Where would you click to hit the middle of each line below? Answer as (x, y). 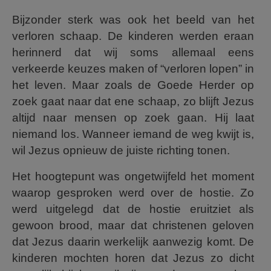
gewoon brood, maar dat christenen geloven (133, 225)
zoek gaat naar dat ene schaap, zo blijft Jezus (133, 101)
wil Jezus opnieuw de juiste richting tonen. (121, 150)
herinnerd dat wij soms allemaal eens (133, 52)
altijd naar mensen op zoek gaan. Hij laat (133, 118)
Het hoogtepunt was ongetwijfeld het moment (133, 176)
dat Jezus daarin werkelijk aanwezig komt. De (133, 242)
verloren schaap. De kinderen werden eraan (133, 36)
